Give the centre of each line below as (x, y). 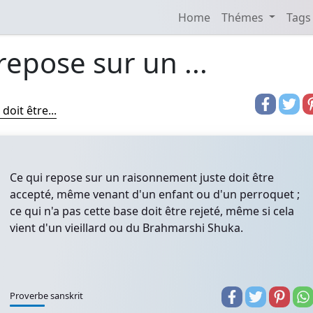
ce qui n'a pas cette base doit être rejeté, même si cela (152, 211)
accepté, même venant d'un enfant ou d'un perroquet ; (155, 194)
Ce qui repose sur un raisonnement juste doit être (142, 177)
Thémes (243, 17)
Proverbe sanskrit (46, 296)
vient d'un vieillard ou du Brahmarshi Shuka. (126, 228)
